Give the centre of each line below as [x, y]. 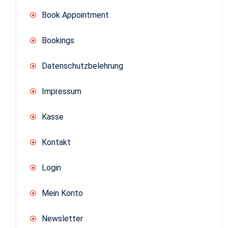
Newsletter [62, 218]
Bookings [58, 40]
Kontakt [56, 142]
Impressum [62, 91]
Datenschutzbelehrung [82, 66]
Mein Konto [62, 193]
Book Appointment [75, 15]
